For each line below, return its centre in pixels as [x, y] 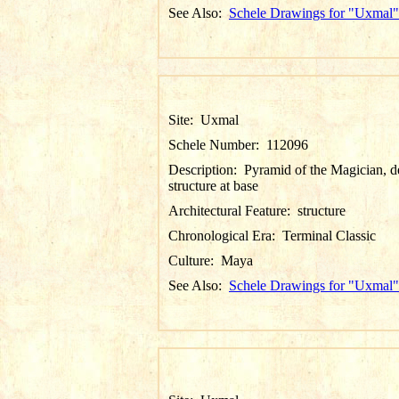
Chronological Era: [225, 236]
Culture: [195, 261]
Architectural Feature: [233, 211]
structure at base [213, 186]
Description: [206, 170]
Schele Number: [217, 145]
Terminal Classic [329, 236]
